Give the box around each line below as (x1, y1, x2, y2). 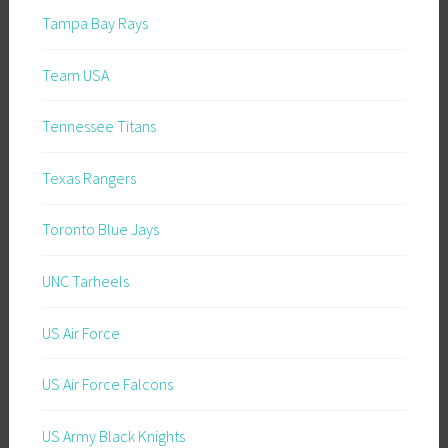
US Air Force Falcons (41, 374, 173, 395)
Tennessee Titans (41, 116, 156, 137)
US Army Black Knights (41, 425, 185, 446)
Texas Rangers (41, 167, 136, 188)
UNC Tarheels (41, 271, 129, 292)
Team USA (41, 64, 109, 85)
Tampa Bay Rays (41, 13, 148, 34)
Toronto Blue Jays (41, 219, 159, 240)
